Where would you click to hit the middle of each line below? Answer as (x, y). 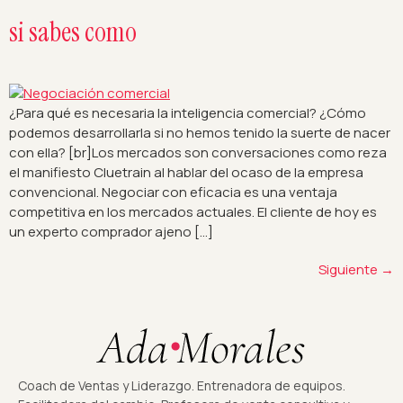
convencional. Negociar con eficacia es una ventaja (173, 193)
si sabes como (73, 32)
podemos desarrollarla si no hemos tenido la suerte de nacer (200, 133)
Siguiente (349, 270)
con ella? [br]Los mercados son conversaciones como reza (198, 153)
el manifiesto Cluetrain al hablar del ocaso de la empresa (186, 173)
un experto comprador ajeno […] (111, 232)
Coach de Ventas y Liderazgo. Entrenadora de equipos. (182, 386)
